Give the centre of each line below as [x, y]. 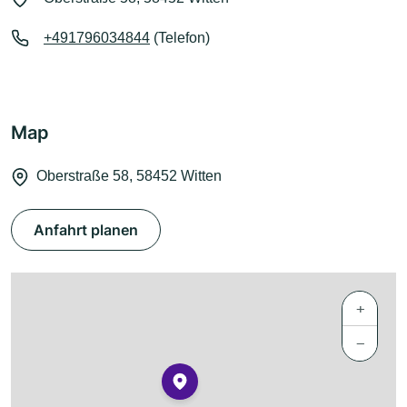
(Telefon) [180, 38]
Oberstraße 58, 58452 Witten [129, 176]
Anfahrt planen [86, 230]
